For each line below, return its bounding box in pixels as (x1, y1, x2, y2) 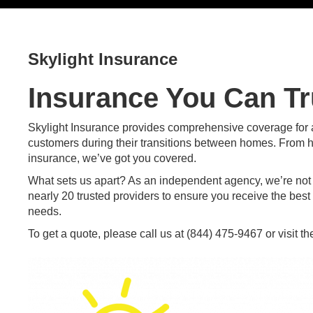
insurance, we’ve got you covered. (28, 152, 196, 164)
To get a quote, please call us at (28, 228, 187, 240)
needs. (28, 205, 61, 217)
